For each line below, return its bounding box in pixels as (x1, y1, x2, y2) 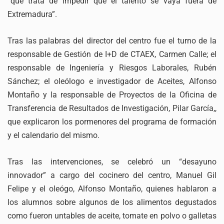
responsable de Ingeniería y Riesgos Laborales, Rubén (7, 62, 216, 72)
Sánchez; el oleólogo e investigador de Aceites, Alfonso (7, 76, 216, 86)
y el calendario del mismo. (7, 130, 99, 140)
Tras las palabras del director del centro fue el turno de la (7, 35, 216, 45)
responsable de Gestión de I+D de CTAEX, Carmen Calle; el (7, 49, 216, 59)
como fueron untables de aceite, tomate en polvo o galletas (7, 210, 216, 220)
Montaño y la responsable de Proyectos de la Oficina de (7, 89, 216, 99)
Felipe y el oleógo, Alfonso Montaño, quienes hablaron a (7, 183, 216, 193)
